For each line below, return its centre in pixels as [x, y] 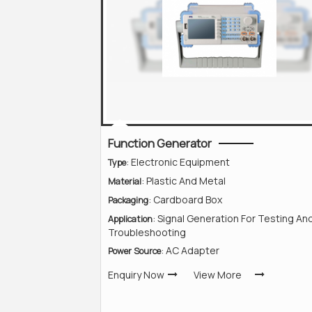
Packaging [128, 200]
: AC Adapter [190, 250]
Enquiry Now [136, 275]
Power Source [134, 251]
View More [218, 275]
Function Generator [160, 143]
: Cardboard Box [185, 200]
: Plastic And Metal [184, 181]
